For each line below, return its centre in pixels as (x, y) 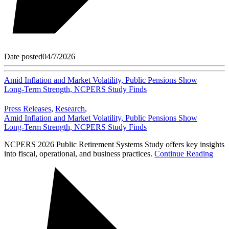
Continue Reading (184, 154)
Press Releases (28, 109)
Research (70, 109)
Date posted (23, 57)
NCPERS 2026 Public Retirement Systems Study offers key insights (114, 145)
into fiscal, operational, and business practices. (79, 154)
